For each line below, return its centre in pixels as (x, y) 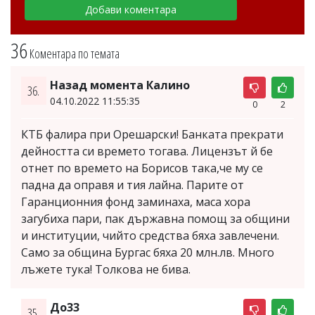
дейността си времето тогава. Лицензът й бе (147, 152)
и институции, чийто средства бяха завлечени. (150, 236)
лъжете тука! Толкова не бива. (106, 270)
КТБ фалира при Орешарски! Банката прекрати (152, 135)
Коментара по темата (75, 54)
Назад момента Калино (120, 85)
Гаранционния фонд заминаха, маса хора (136, 202)
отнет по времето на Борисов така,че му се (142, 168)
